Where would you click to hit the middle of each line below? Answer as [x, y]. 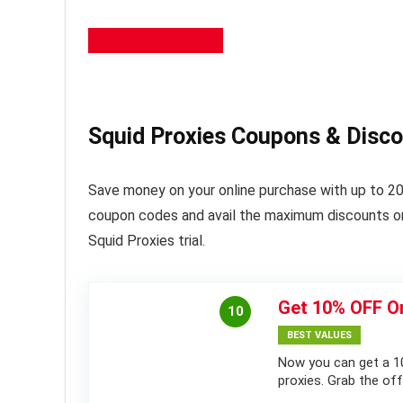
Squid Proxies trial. [147, 241]
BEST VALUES [319, 336]
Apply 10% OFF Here [156, 40]
